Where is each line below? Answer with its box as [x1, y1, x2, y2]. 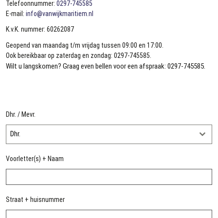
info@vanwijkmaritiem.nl [26, 9, 93, 18]
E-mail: [6, 9, 26, 18]
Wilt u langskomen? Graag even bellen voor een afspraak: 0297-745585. [6, 61, 205, 71]
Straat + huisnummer [6, 195, 65, 203]
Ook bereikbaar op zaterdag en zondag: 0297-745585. [6, 51, 151, 59]
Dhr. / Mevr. [6, 110, 36, 118]
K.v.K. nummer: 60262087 [6, 25, 74, 34]
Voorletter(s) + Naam [6, 154, 64, 163]
